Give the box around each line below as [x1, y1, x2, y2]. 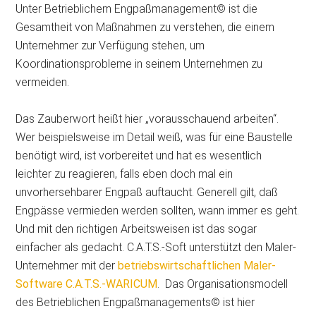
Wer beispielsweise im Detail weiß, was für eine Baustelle [16, 130, 293, 144]
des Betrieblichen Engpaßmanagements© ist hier [16, 295, 255, 309]
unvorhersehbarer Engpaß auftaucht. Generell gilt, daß [16, 185, 279, 199]
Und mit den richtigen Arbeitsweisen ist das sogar [16, 221, 257, 236]
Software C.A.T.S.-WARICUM [16, 276, 158, 291]
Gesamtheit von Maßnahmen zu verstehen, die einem [16, 20, 275, 34]
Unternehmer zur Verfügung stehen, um [16, 38, 205, 52]
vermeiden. [16, 75, 70, 89]
